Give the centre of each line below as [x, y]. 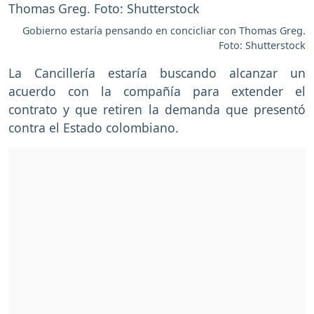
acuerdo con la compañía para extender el [157, 91]
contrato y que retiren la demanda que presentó [157, 109]
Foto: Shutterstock [262, 45]
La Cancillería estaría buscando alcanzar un [157, 73]
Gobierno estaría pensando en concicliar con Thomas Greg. [164, 30]
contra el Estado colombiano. [95, 127]
